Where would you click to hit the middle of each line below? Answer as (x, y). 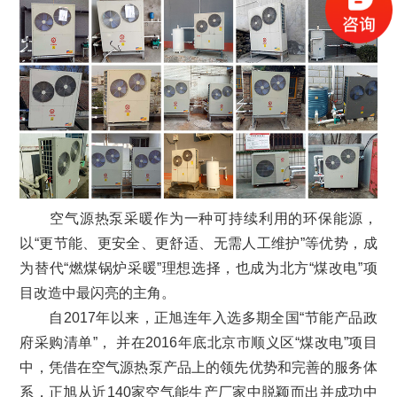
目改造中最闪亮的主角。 (98, 292)
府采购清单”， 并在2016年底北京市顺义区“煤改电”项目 (198, 342)
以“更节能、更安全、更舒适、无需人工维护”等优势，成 (198, 243)
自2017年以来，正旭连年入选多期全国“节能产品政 (198, 317)
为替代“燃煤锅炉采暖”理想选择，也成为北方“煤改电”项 (198, 268)
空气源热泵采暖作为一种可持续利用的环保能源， (198, 218)
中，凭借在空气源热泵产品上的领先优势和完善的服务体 (198, 367)
